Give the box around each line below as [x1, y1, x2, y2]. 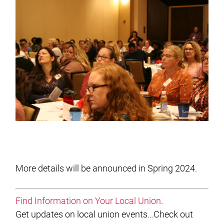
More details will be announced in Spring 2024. [15, 163, 197, 174]
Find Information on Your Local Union [15, 195, 161, 206]
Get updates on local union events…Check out [15, 209, 193, 220]
